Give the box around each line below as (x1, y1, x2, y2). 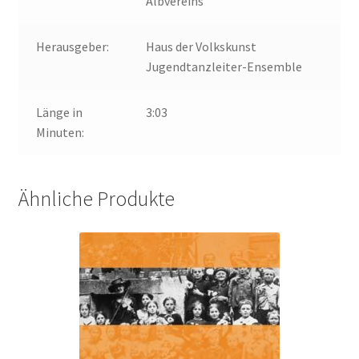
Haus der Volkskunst (146, 38, 257, 55)
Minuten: (36, 124, 85, 141)
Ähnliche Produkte (18, 185, 175, 212)
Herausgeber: (36, 38, 110, 55)
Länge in (36, 104, 83, 121)
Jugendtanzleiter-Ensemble (146, 58, 303, 75)
